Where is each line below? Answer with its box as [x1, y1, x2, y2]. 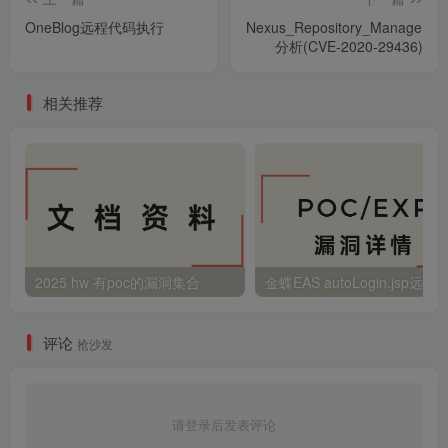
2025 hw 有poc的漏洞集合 [35, 272, 200, 293]
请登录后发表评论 [172, 415, 276, 435]
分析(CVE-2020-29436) [275, 36, 423, 57]
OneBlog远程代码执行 [25, 17, 164, 38]
